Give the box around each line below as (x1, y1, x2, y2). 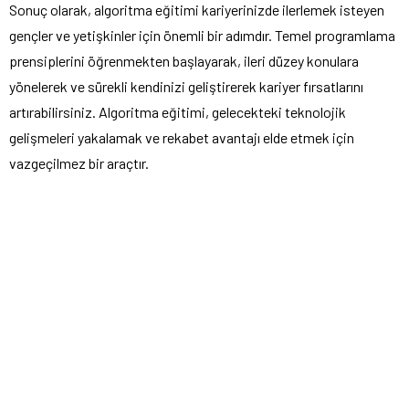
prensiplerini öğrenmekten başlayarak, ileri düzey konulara (9, 51, 359, 69)
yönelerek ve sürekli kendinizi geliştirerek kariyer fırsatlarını (9, 77, 363, 95)
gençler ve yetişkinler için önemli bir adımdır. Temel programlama (9, 26, 395, 44)
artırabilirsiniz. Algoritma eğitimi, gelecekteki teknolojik (9, 102, 346, 121)
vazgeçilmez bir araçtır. (9, 153, 149, 172)
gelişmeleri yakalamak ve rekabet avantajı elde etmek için (9, 128, 354, 146)
